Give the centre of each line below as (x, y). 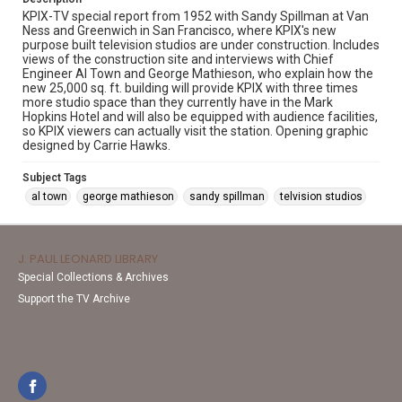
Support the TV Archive (74, 299)
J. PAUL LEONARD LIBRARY (88, 259)
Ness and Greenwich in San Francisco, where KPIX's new (179, 31)
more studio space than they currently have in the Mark (178, 102)
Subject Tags (55, 178)
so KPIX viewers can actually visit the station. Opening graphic (195, 131)
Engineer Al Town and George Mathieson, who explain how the (198, 74)
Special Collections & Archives (93, 277)
